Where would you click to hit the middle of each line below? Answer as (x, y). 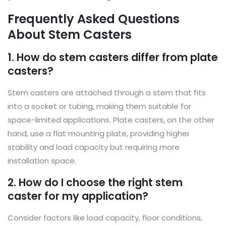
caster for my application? (78, 196)
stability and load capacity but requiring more (94, 147)
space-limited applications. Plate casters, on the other (111, 120)
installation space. (42, 160)
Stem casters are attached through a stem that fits (107, 92)
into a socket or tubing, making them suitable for (99, 106)
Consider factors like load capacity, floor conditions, (105, 217)
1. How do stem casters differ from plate (113, 57)
